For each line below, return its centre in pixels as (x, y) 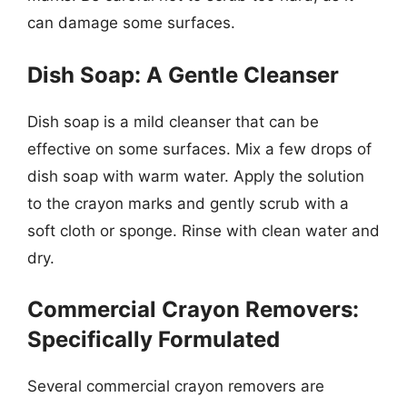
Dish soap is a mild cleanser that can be (173, 121)
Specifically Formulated (154, 339)
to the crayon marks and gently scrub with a (188, 203)
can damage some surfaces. (131, 23)
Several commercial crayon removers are (176, 386)
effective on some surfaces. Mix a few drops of (199, 149)
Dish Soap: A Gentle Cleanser (183, 74)
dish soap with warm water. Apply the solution (196, 176)
